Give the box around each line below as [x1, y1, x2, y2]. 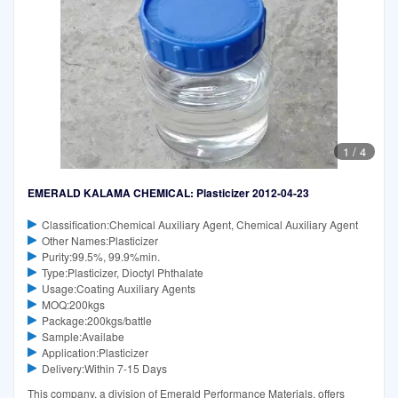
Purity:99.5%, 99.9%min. [41, 248, 160, 264]
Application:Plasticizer [41, 344, 148, 360]
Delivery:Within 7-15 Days [41, 360, 167, 376]
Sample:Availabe [41, 328, 124, 344]
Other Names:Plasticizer [41, 232, 158, 248]
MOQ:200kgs [41, 296, 105, 312]
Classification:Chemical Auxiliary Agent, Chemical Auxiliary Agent [41, 216, 358, 232]
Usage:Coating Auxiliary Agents [41, 280, 195, 296]
